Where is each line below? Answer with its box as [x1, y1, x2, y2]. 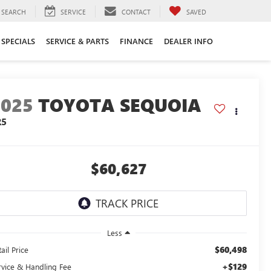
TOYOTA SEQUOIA [38, 93, 202, 117]
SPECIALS [1, 35, 35, 46]
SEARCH [1, 7, 26, 16]
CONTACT [122, 7, 151, 16]
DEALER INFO [164, 35, 213, 46]
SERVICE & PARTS [46, 35, 109, 46]
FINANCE [120, 35, 153, 46]
